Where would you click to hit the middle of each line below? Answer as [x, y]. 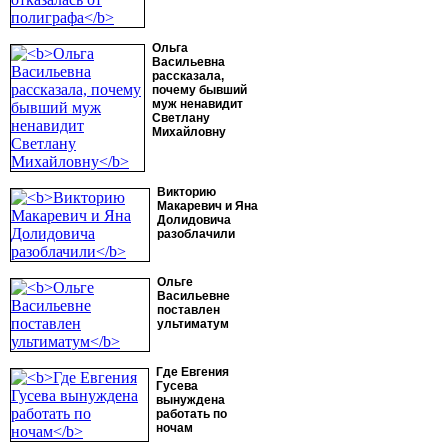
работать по [191, 414]
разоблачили [196, 234]
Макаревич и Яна [207, 206]
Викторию [186, 192]
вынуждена [190, 400]
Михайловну [189, 132]
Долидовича [194, 220]
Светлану [181, 118]
